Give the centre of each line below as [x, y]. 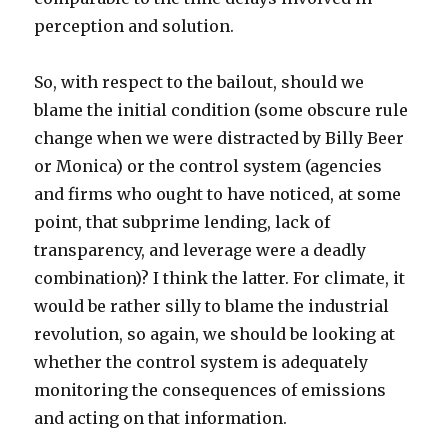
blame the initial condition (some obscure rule [221, 110]
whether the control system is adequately [201, 362]
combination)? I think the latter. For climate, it [220, 278]
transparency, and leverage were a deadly [200, 250]
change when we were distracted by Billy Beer [219, 138]
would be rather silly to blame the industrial [212, 306]
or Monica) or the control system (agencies [208, 166]
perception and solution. [134, 26]
